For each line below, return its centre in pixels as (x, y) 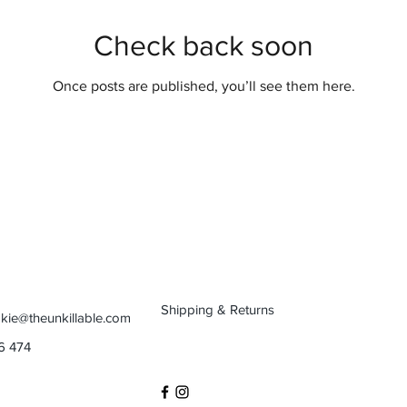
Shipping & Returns (218, 309)
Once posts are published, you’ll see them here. (203, 85)
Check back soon (203, 45)
